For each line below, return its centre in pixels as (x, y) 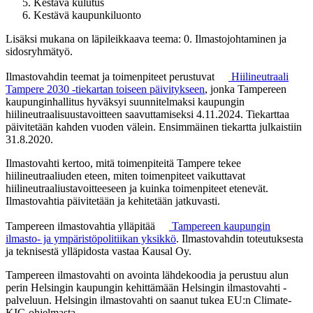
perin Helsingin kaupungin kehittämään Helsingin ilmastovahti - (146, 287)
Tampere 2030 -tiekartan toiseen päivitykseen (105, 89)
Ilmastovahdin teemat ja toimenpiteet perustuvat (111, 76)
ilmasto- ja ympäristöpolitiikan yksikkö (91, 238)
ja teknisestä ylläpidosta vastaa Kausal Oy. (99, 251)
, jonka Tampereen (246, 89)
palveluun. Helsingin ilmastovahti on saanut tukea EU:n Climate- (148, 300)
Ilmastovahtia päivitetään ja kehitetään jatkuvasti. (113, 201)
